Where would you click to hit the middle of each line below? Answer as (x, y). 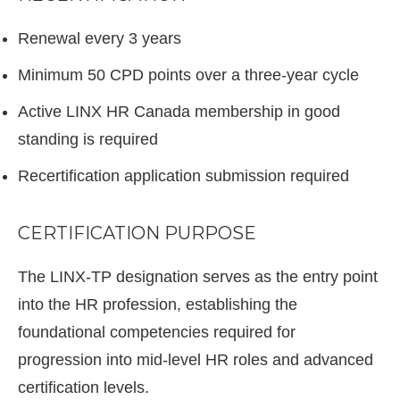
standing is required (88, 139)
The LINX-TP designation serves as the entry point (198, 277)
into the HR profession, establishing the (158, 304)
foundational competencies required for (157, 332)
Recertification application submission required (183, 176)
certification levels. (83, 387)
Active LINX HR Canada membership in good (179, 112)
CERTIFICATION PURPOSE (137, 233)
